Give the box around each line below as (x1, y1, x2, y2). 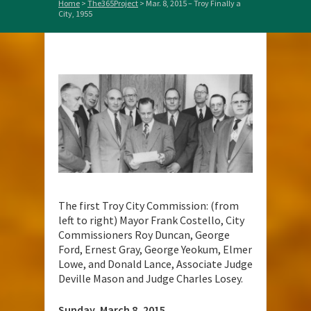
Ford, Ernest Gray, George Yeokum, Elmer (58, 242, 252, 257)
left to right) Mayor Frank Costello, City (58, 213, 244, 228)
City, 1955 (58, 8, 92, 19)
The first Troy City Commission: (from (58, 199, 239, 213)
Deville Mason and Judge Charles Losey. (58, 271, 243, 286)
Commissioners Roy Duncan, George (58, 228, 230, 242)
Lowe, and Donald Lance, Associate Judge (58, 257, 253, 271)
